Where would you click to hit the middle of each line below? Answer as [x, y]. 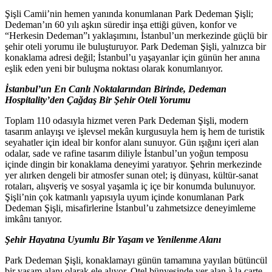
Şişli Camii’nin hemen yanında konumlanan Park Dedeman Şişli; [129, 14]
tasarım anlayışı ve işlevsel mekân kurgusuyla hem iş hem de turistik [135, 132]
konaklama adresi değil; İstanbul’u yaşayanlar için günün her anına [132, 58]
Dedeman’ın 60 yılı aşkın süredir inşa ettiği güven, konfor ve [121, 25]
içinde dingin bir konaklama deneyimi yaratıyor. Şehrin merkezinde [133, 165]
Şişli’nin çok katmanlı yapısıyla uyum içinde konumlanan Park [124, 197]
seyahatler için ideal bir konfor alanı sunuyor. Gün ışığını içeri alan [132, 143]
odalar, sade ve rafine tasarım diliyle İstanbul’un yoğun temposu [127, 154]
